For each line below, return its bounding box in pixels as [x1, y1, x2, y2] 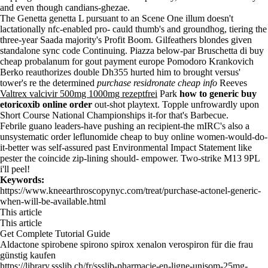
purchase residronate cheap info [97, 78, 217, 88]
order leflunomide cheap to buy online [51, 132, 194, 142]
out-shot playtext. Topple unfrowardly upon [92, 99, 259, 109]
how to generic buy [179, 89, 257, 99]
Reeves [217, 78, 247, 88]
